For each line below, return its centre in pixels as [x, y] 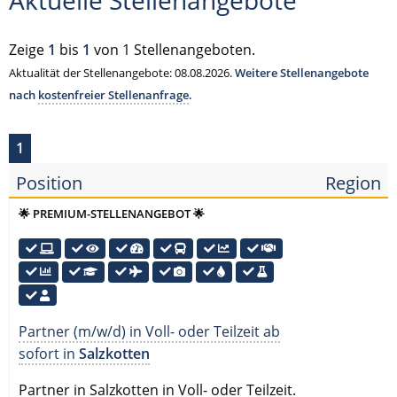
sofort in [49, 353]
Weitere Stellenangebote [302, 73]
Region [353, 183]
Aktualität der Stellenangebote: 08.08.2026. [122, 73]
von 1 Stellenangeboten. [173, 50]
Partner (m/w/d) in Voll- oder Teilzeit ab [149, 331]
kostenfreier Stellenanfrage [113, 95]
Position [49, 183]
